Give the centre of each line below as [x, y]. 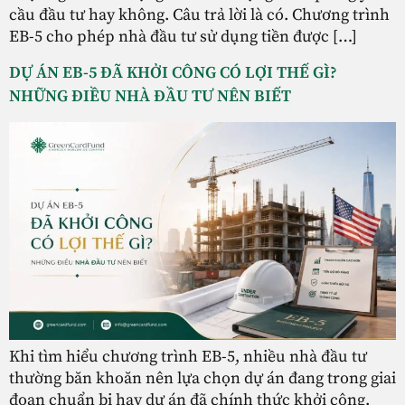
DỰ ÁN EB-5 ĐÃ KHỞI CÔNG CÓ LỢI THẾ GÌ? [173, 72]
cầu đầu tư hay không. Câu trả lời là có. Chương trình [199, 14]
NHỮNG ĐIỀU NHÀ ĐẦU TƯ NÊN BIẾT [150, 96]
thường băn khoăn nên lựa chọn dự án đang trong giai [202, 378]
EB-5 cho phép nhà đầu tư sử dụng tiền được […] [183, 36]
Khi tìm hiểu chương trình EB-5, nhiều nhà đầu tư [188, 356]
